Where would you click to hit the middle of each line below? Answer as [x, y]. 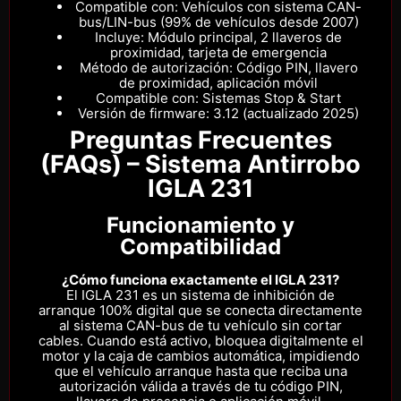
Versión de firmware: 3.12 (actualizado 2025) [218, 114]
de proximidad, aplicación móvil [218, 83]
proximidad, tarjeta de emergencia [218, 53]
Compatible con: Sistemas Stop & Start [218, 98]
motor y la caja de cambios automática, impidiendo [200, 356]
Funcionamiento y [200, 226]
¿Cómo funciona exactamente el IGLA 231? [200, 280]
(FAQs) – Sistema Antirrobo [200, 165]
